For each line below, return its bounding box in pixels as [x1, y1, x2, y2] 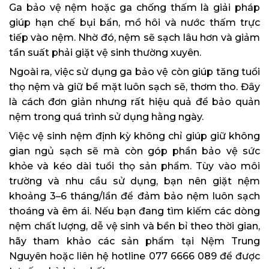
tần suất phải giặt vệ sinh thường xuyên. [9, 47, 201, 59]
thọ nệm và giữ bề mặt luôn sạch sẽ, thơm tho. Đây [9, 81, 260, 93]
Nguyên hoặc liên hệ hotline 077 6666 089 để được [9, 250, 260, 262]
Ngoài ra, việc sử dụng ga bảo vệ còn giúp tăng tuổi [9, 66, 260, 78]
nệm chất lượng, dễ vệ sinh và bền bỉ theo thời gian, [9, 220, 260, 232]
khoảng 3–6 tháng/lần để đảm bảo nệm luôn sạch [9, 190, 260, 202]
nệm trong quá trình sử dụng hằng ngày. [9, 111, 204, 123]
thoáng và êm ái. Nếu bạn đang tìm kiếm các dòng [9, 205, 260, 217]
